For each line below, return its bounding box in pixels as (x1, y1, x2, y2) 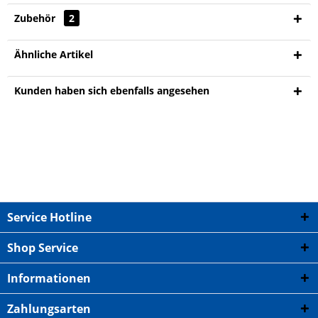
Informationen (7, 270, 91, 286)
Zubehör (14, 11, 58, 25)
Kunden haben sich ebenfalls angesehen (14, 84, 209, 97)
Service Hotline (7, 209, 92, 225)
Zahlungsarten (7, 301, 91, 317)
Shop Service (7, 240, 78, 256)
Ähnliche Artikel (14, 48, 93, 61)
